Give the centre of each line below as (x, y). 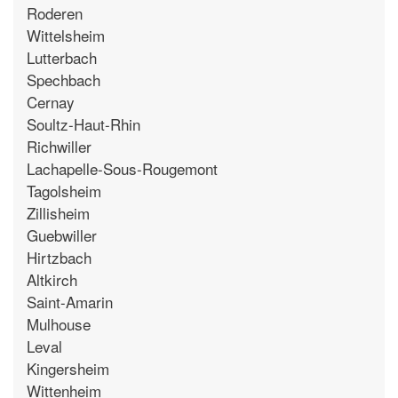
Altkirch (52, 279)
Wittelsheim (66, 35)
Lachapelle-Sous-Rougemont (122, 168)
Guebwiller (62, 235)
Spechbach (64, 79)
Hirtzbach (59, 257)
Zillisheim (58, 212)
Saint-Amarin (70, 301)
